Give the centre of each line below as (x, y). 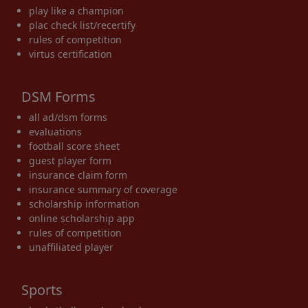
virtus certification (70, 54)
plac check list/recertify (82, 25)
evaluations (55, 131)
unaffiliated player (71, 247)
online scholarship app (82, 218)
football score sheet (74, 146)
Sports (42, 289)
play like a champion (76, 10)
